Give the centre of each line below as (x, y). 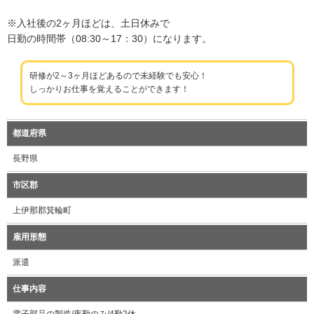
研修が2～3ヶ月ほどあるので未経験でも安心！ (118, 76)
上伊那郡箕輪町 (42, 211)
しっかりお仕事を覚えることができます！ (109, 89)
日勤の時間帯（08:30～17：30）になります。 (109, 39)
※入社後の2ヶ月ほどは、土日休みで (88, 23)
